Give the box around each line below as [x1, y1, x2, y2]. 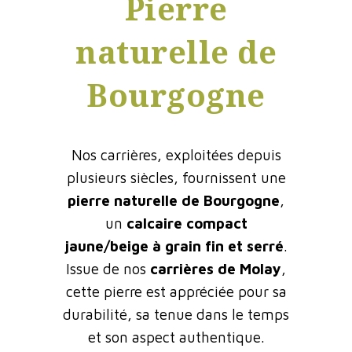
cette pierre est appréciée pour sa [65, 282, 287, 300]
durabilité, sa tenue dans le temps [63, 305, 289, 323]
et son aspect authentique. [87, 328, 265, 346]
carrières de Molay [150, 259, 281, 277]
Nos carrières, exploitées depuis [71, 145, 281, 163]
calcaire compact [126, 214, 247, 232]
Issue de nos [66, 259, 150, 277]
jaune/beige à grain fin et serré [64, 236, 284, 255]
